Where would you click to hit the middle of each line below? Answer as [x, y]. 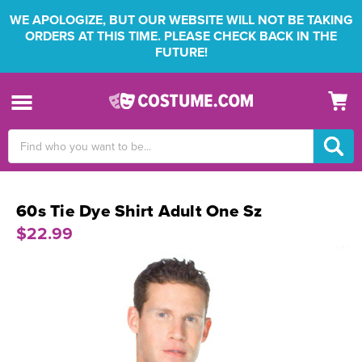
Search [25, 138]
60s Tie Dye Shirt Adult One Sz [139, 211]
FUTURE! [181, 53]
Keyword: [31, 155]
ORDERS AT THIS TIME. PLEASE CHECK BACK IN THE [181, 36]
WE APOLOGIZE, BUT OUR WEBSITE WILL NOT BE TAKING [181, 20]
